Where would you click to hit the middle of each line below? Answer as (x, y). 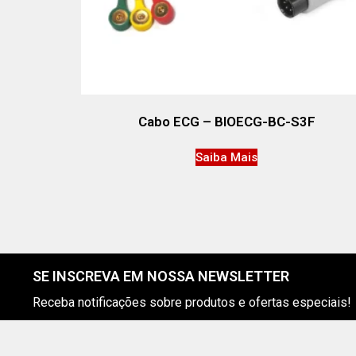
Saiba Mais (227, 157)
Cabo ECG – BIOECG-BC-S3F (226, 122)
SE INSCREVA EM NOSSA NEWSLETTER (161, 276)
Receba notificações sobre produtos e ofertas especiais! (192, 302)
